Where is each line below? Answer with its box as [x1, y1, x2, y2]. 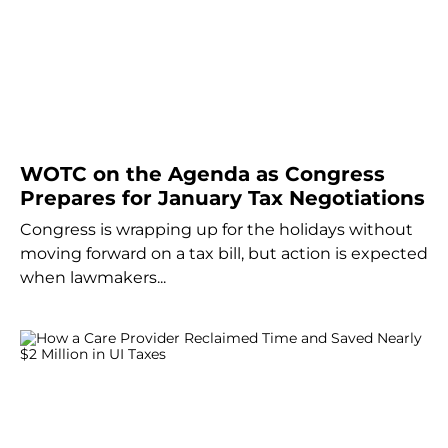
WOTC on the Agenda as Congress [20, 161, 385, 186]
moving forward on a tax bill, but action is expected [20, 243, 428, 263]
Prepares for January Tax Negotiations [20, 185, 425, 210]
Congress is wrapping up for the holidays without [20, 219, 413, 239]
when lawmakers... [20, 267, 166, 287]
